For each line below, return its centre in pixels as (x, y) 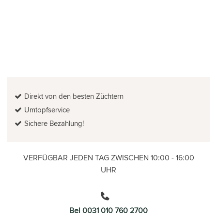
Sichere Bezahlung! (54, 123)
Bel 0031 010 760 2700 (108, 210)
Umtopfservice (47, 109)
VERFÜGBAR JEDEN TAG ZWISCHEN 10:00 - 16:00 (108, 157)
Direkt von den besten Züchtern (74, 96)
